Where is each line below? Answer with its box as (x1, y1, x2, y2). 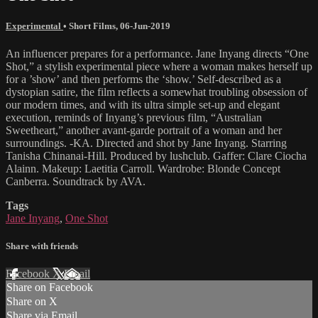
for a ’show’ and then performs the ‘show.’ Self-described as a (6, 73, 281, 86)
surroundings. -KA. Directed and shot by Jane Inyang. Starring (6, 137, 287, 150)
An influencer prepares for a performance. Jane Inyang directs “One (6, 48, 309, 60)
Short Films (69, 20, 116, 31)
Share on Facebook (6, 281, 93, 294)
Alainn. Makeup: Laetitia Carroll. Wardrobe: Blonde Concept (6, 163, 280, 175)
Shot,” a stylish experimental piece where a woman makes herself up (6, 60, 312, 73)
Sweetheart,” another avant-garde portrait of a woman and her (6, 124, 282, 137)
